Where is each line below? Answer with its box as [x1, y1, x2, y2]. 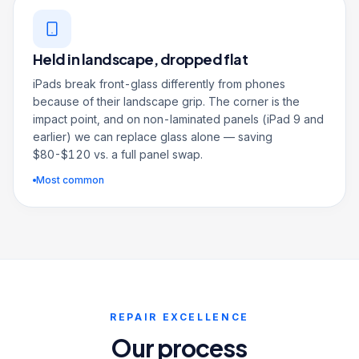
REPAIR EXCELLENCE [110, 311, 249, 323]
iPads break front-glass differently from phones [33, 77, 285, 91]
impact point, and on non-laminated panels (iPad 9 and [33, 112, 324, 126]
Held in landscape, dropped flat [33, 50, 248, 68]
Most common [36, 174, 104, 186]
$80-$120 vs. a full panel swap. [33, 147, 203, 161]
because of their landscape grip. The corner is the [33, 95, 300, 108]
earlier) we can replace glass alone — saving [33, 130, 272, 143]
